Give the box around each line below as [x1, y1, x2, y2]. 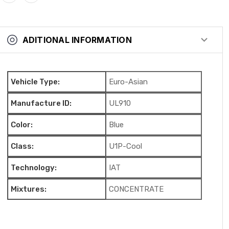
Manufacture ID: [10, 98, 72, 108]
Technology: [10, 163, 57, 172]
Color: [10, 120, 33, 129]
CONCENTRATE [108, 184, 164, 194]
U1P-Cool [108, 141, 142, 151]
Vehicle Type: [10, 77, 60, 86]
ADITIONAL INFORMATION [22, 34, 132, 45]
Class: [10, 141, 34, 151]
